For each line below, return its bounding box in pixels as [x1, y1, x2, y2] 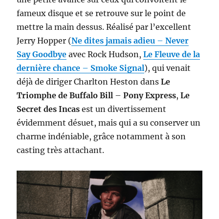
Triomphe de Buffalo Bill [17, 90, 115, 100]
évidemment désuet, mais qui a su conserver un [17, 117, 201, 128]
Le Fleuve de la [143, 49, 200, 59]
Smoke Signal [90, 63, 145, 73]
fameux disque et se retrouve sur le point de [17, 8, 186, 18]
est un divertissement [82, 104, 167, 114]
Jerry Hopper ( [17, 35, 72, 45]
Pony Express [121, 90, 176, 100]
